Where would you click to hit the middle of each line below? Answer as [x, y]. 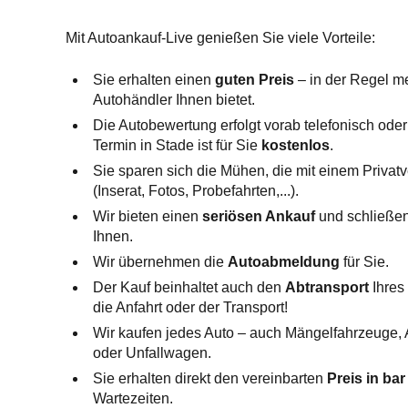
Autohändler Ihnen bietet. [174, 100]
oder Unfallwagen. [152, 353]
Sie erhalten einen [154, 80]
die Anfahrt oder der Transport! [190, 307]
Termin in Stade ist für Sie [177, 145]
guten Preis [255, 80]
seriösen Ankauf [259, 216]
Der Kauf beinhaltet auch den [189, 287]
